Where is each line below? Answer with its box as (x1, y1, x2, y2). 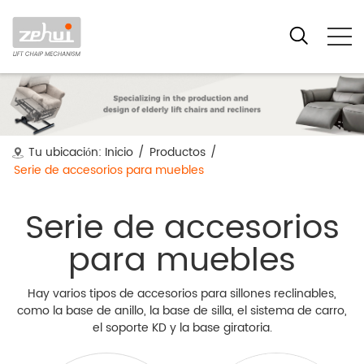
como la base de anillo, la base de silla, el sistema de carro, (17, 301, 347, 320)
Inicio (105, 143, 133, 162)
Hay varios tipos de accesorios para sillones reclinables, (28, 284, 336, 303)
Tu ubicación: (28, 143, 102, 162)
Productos (149, 143, 206, 162)
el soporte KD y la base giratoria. (92, 318, 272, 337)
